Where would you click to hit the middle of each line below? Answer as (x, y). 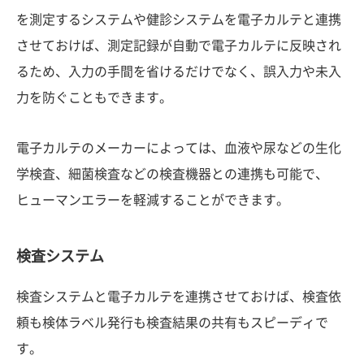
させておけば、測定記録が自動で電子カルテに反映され (179, 45)
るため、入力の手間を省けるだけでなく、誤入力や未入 (179, 71)
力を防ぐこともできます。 (94, 97)
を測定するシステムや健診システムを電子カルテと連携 (179, 19)
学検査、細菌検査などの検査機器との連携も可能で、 (172, 173)
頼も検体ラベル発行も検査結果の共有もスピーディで (172, 322)
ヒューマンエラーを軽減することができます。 (153, 199)
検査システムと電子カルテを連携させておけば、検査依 (179, 296)
